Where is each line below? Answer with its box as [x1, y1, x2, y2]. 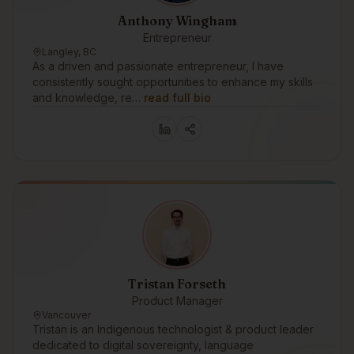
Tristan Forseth [128, 276, 226, 292]
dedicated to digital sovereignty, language [32, 338, 254, 352]
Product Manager [131, 294, 223, 307]
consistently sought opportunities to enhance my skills [32, 75, 313, 88]
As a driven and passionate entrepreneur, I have [32, 59, 284, 73]
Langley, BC [42, 46, 96, 58]
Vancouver [42, 309, 91, 321]
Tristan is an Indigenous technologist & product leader [32, 322, 314, 336]
